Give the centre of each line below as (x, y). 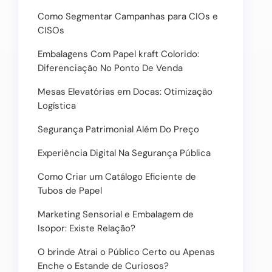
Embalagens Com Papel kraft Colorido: (118, 54)
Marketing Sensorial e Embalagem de (116, 214)
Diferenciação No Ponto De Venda (110, 68)
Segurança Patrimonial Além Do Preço (118, 129)
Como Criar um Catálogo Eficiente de (117, 177)
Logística (57, 106)
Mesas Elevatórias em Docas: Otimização (125, 92)
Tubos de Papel (70, 191)
